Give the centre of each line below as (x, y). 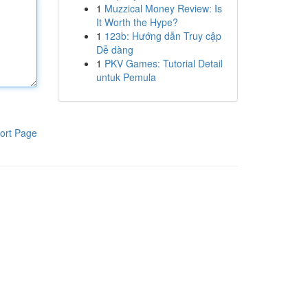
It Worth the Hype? (137, 22)
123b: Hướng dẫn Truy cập (163, 36)
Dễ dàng (114, 49)
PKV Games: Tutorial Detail (163, 63)
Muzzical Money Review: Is (163, 8)
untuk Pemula (126, 77)
